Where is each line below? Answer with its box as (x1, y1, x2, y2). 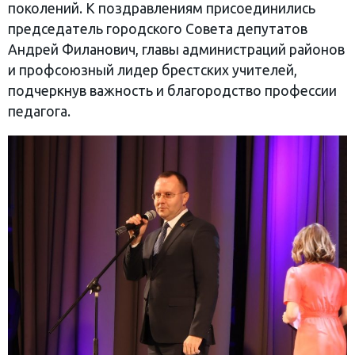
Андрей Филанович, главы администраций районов (8, 41, 345, 57)
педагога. (8, 103, 71, 119)
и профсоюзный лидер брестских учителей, (8, 62, 297, 78)
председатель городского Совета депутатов (8, 21, 307, 36)
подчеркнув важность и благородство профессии (8, 82, 337, 98)
